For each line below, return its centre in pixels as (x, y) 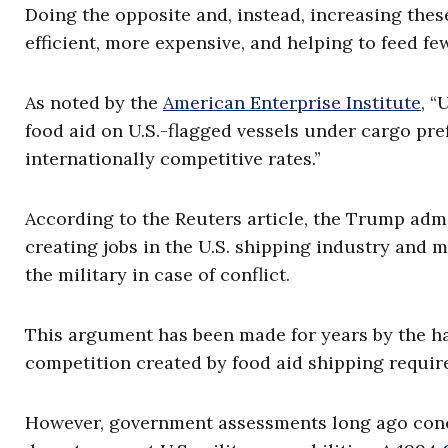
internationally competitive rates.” (173, 158)
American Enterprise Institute (292, 102)
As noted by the (94, 102)
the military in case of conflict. (157, 274)
